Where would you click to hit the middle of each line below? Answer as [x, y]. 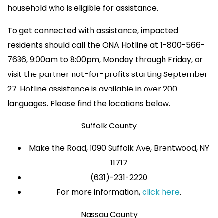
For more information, [99, 192]
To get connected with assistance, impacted [93, 31]
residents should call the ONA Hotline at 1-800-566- [106, 45]
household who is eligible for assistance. [83, 8]
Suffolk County [109, 126]
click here [161, 192]
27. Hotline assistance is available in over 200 [92, 89]
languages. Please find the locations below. [89, 104]
